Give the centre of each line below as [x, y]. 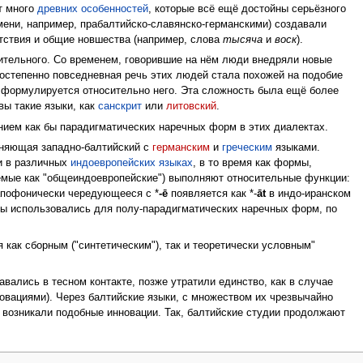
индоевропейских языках [131, 163]
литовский [191, 107]
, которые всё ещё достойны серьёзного [247, 9]
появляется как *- [212, 194]
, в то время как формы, [252, 163]
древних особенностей [92, 9]
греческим [247, 148]
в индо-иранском [308, 194]
